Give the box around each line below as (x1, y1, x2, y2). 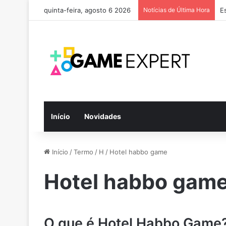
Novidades (84, 112, 121, 121)
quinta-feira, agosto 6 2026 (44, 6, 131, 14)
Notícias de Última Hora (143, 6, 210, 14)
